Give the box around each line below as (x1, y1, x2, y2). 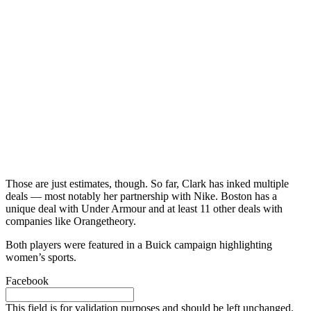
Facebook (6, 274, 49, 287)
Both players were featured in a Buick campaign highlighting (6, 238, 272, 251)
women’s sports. (6, 251, 76, 263)
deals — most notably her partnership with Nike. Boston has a (6, 190, 277, 202)
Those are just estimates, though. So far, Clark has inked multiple (6, 177, 289, 190)
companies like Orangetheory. (6, 215, 136, 227)
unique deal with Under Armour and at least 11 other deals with (6, 202, 283, 215)
